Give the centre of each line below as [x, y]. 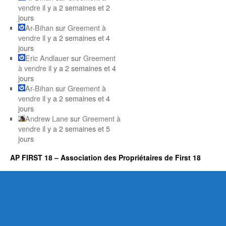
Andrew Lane [46, 118]
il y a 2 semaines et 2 [76, 7]
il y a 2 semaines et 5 [76, 128]
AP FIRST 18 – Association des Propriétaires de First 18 [105, 157]
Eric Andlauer [47, 58]
